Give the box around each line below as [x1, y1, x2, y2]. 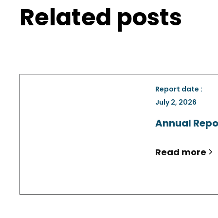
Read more [155, 145, 206, 158]
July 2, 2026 [155, 97, 197, 107]
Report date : [155, 84, 202, 94]
